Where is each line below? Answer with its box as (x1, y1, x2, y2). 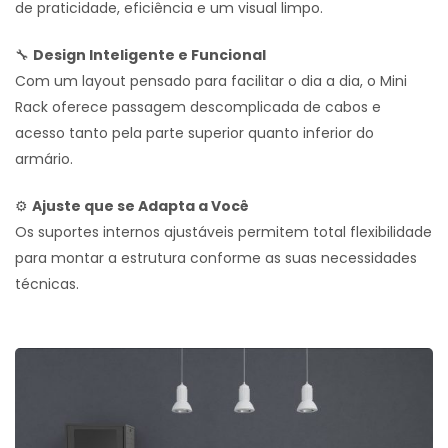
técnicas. (15, 273, 79, 294)
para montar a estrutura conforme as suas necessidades (15, 247, 417, 268)
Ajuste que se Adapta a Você (32, 195, 249, 216)
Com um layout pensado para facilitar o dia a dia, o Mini (15, 70, 407, 91)
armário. (15, 148, 73, 169)
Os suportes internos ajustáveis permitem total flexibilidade (15, 221, 432, 242)
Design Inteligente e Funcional (33, 44, 266, 65)
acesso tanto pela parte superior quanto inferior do (15, 122, 374, 143)
